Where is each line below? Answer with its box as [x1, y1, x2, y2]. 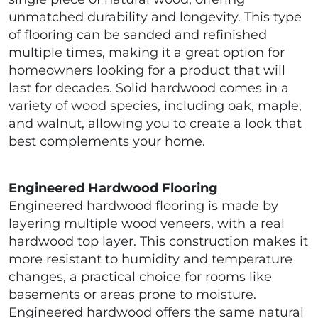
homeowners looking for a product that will [9, 62, 285, 79]
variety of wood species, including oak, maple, [9, 98, 302, 114]
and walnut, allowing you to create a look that [9, 116, 302, 132]
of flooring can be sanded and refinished [9, 27, 267, 43]
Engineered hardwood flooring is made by [9, 198, 278, 214]
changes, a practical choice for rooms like [9, 269, 272, 285]
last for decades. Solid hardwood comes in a [9, 80, 289, 97]
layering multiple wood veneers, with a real [9, 216, 285, 232]
